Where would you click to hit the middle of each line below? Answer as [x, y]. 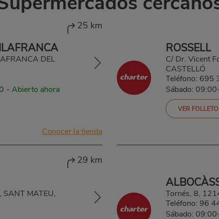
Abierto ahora [36, 90]
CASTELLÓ [186, 69]
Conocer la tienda [72, 132]
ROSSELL [188, 48]
